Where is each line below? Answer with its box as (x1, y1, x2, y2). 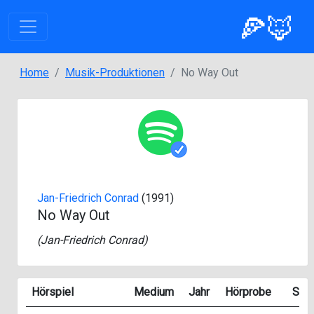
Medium (134, 285, 174, 299)
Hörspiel (32, 285, 74, 299)
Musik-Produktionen (65, 66, 165, 79)
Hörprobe (225, 285, 271, 299)
